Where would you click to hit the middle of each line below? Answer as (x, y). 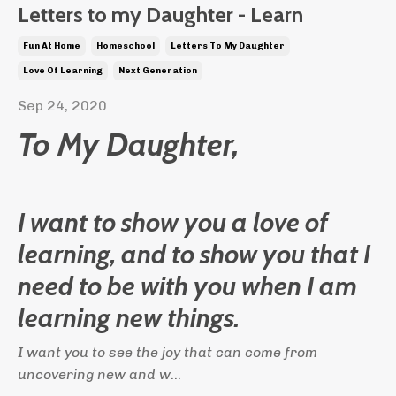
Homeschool (126, 46)
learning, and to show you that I (194, 254)
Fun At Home (52, 46)
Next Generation (158, 70)
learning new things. (129, 317)
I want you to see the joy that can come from (168, 352)
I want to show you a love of (173, 222)
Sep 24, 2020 (62, 105)
